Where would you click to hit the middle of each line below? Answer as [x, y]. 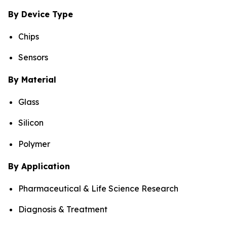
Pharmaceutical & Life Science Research [98, 188]
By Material [32, 79]
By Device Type [41, 14]
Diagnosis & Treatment [63, 209]
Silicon [31, 123]
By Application [39, 166]
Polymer [34, 144]
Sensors [33, 57]
